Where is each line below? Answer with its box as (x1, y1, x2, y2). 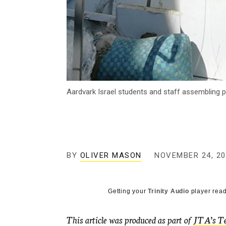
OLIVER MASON (80, 151, 142, 160)
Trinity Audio (148, 188, 189, 195)
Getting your (108, 188, 148, 195)
